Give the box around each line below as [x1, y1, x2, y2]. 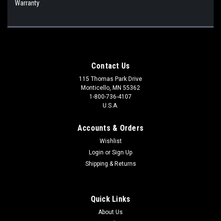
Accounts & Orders [77, 123, 144, 133]
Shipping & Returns [85, 160, 136, 167]
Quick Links [90, 194, 131, 204]
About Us [98, 208, 123, 216]
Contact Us [91, 61, 130, 71]
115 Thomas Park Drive [79, 75, 142, 82]
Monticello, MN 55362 [81, 84, 140, 91]
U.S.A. [103, 102, 118, 109]
